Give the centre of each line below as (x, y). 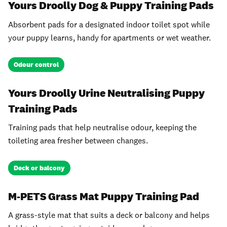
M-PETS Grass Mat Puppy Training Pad (104, 196)
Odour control (36, 65)
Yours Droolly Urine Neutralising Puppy (106, 93)
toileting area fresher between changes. (78, 141)
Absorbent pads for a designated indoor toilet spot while (109, 24)
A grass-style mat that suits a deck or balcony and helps (109, 215)
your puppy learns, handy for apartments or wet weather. (109, 37)
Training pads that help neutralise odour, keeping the (102, 128)
